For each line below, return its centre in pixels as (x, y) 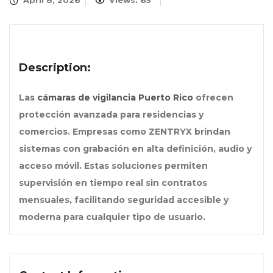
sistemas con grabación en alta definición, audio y (135, 149)
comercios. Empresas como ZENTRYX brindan (125, 132)
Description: (55, 68)
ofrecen (213, 98)
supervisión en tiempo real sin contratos (113, 183)
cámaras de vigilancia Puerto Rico (115, 98)
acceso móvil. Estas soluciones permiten (113, 166)
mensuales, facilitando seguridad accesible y (124, 200)
